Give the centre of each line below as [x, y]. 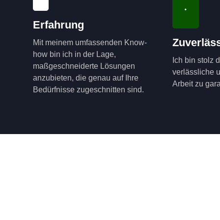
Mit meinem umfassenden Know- [90, 43]
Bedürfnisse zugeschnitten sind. [89, 90]
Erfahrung [59, 25]
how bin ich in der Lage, [75, 55]
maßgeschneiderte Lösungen [84, 66]
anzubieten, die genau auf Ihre [86, 78]
